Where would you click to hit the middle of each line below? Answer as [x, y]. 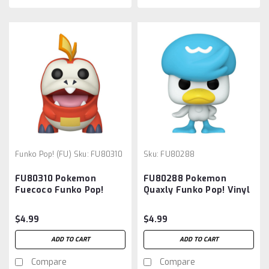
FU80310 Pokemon [56, 178]
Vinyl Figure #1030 [57, 201]
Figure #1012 [172, 201]
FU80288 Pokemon [185, 178]
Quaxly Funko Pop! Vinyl [197, 190]
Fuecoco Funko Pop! [59, 190]
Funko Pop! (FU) [43, 154]
